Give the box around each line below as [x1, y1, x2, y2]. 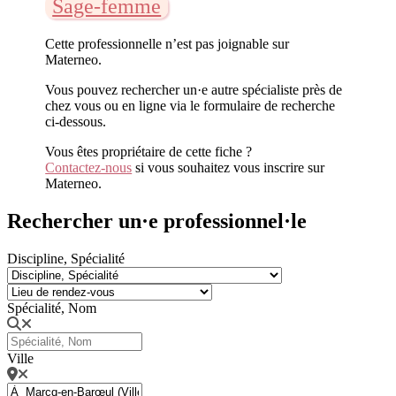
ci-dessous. [45, 113, 107, 129]
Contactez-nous [45, 159, 133, 175]
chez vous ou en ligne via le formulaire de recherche [45, 97, 336, 113]
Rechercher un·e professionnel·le [7, 209, 307, 232]
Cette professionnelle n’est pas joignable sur [45, 35, 290, 51]
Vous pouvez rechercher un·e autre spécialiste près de [45, 81, 343, 97]
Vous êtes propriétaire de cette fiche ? [45, 143, 253, 159]
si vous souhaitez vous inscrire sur [135, 159, 325, 175]
